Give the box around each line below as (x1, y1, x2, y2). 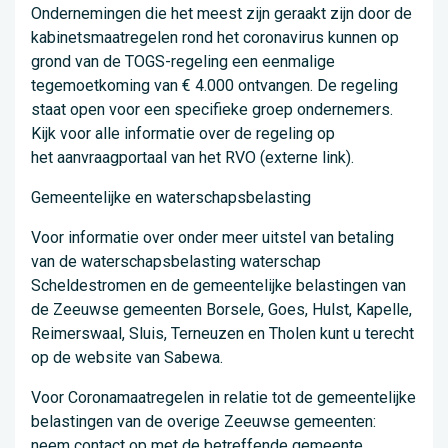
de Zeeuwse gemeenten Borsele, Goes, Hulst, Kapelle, (31, 300, 412, 320)
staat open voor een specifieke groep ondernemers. (31, 100, 393, 120)
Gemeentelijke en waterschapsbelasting (31, 188, 311, 208)
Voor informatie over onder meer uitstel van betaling (31, 228, 394, 248)
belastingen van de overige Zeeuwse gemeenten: (31, 412, 376, 432)
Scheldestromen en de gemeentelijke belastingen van (31, 276, 406, 296)
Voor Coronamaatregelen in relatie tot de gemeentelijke (31, 388, 416, 408)
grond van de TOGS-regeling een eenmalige (31, 52, 335, 72)
